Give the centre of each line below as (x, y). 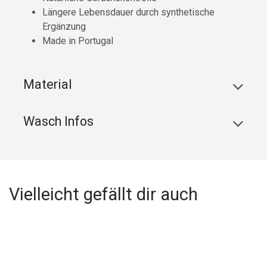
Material (48, 85)
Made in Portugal (78, 41)
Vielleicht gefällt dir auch (103, 195)
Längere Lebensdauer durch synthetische (128, 13)
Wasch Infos (58, 122)
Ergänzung (64, 27)
